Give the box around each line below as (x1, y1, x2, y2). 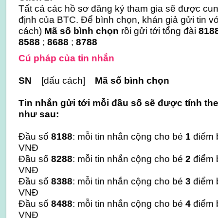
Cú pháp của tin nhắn (18, 53, 114, 63)
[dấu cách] (31, 75, 95, 86)
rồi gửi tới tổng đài (118, 25, 196, 36)
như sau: (18, 109, 59, 119)
